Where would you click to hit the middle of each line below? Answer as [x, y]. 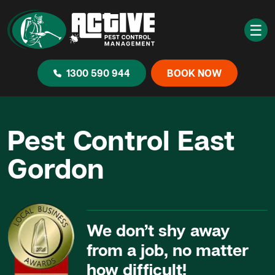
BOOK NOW [194, 73]
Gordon [56, 168]
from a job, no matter [168, 250]
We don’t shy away [159, 230]
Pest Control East [121, 139]
